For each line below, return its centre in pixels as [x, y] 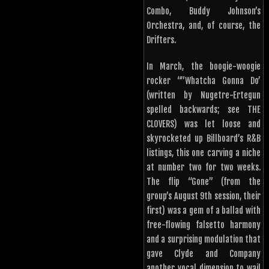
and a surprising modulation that [204, 240]
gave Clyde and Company [204, 254]
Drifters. [161, 40]
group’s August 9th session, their [204, 196]
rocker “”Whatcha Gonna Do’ [204, 81]
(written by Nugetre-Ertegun [204, 95]
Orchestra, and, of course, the [204, 26]
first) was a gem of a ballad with [204, 211]
